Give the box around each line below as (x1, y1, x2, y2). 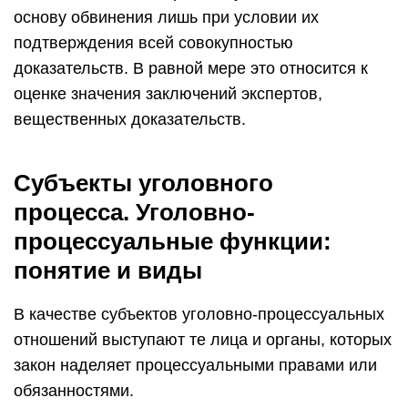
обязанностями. (14, 382, 134, 400)
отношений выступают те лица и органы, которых (14, 331, 392, 349)
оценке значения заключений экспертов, (14, 85, 322, 103)
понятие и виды (14, 257, 202, 284)
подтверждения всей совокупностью (14, 34, 293, 52)
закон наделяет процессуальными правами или (14, 356, 377, 374)
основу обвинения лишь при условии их (14, 8, 319, 26)
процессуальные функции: (14, 228, 331, 255)
